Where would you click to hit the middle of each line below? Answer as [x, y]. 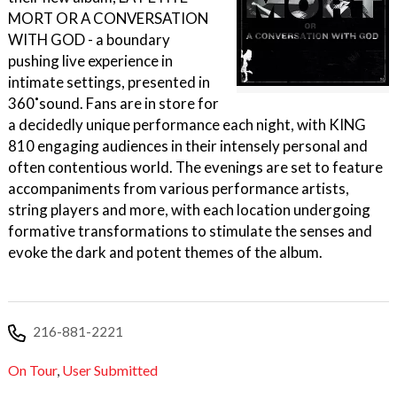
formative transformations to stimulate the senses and [190, 231]
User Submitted [110, 370]
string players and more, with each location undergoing [189, 210]
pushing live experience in [90, 61]
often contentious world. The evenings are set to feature [195, 167]
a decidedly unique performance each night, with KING [187, 125]
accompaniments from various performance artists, [179, 188]
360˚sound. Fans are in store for [113, 103]
